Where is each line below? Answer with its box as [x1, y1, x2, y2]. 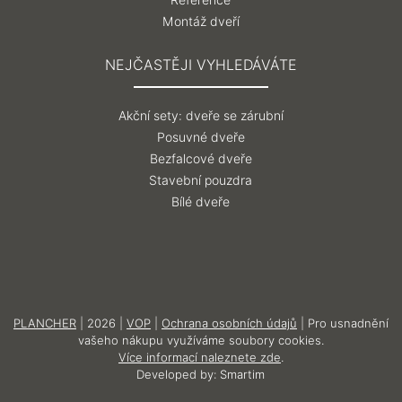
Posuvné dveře [156, 130, 245, 144]
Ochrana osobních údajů [161, 316, 297, 330]
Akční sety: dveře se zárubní [118, 109, 284, 123]
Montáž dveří [162, 14, 240, 29]
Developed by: [136, 367, 221, 381]
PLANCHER [13, 316, 76, 330]
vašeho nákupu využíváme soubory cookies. [77, 333, 324, 347]
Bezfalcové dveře [149, 152, 252, 166]
